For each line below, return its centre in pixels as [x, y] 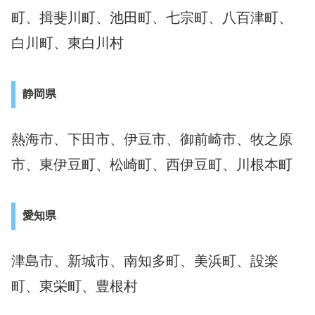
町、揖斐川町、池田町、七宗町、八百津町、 [152, 17]
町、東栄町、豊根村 [75, 286]
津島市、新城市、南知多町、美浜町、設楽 [145, 261]
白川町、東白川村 [67, 43]
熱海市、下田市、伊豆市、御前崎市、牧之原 [152, 139]
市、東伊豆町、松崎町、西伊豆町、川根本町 [152, 164]
